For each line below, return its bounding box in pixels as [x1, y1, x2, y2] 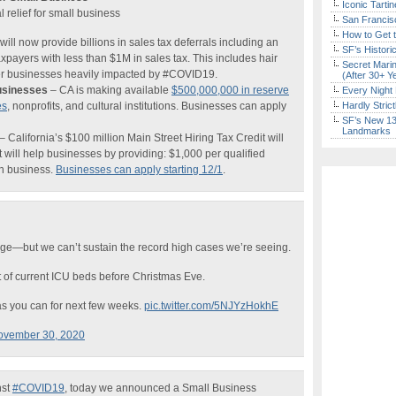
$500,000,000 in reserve [171, 84, 289, 96]
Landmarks [342, 126, 391, 136]
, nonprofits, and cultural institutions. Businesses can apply [7, 100, 286, 112]
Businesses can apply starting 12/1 [56, 164, 223, 176]
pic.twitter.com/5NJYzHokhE [144, 300, 278, 312]
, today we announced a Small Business [65, 382, 256, 394]
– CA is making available [48, 84, 171, 96]
